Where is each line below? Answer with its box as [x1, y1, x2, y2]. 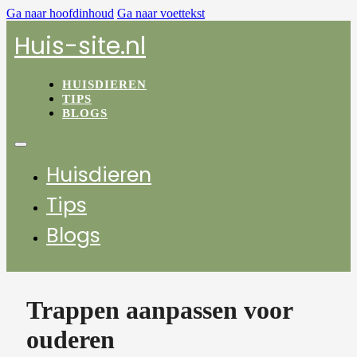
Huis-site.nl [14, 29, 146, 63]
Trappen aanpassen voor [26, 296, 292, 324]
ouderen [26, 325, 115, 354]
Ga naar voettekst [117, 6, 205, 20]
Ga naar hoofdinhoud [6, 6, 114, 20]
